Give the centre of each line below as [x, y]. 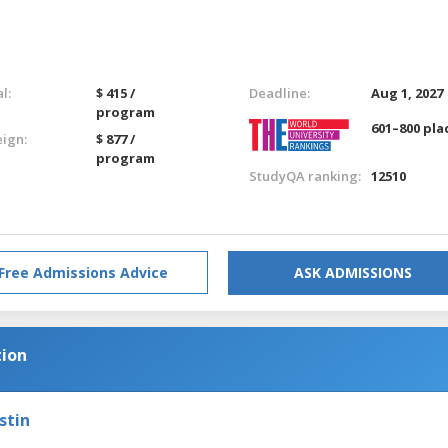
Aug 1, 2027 [407, 92]
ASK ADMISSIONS [353, 272]
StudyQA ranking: [304, 175]
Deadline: [279, 92]
